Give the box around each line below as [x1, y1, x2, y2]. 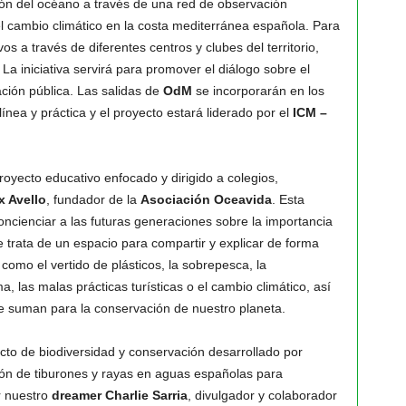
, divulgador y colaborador [187, 388, 337, 402]
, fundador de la [45, 192, 140, 207]
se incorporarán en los [191, 83, 324, 98]
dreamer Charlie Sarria [51, 388, 188, 402]
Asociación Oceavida [140, 192, 272, 207]
